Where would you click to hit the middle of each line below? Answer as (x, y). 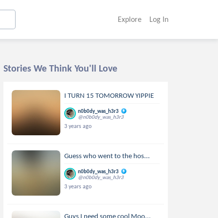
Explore (129, 19)
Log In (159, 19)
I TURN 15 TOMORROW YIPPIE (109, 95)
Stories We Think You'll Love (60, 68)
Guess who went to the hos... (107, 156)
